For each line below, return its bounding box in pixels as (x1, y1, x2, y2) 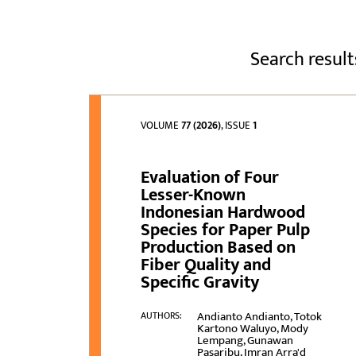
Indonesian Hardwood (141, 198, 306, 228)
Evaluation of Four (141, 163, 280, 193)
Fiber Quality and (141, 250, 272, 281)
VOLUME (141, 117, 182, 135)
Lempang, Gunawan (196, 331, 293, 351)
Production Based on (141, 233, 296, 263)
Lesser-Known (141, 180, 246, 211)
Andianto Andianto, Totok (196, 307, 322, 327)
